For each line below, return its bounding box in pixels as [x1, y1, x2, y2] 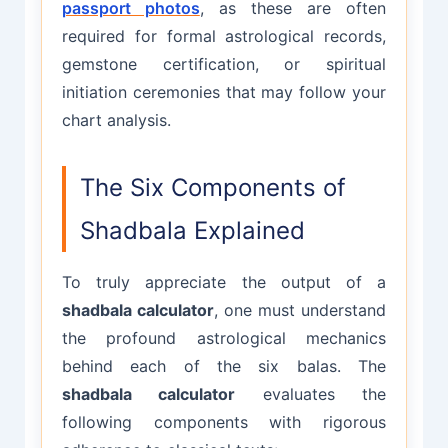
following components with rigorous [61, 412, 387, 433]
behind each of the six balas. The [61, 356, 387, 377]
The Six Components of [79, 173, 346, 203]
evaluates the [235, 384, 387, 405]
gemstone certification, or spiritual [61, 54, 387, 75]
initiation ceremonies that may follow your [61, 82, 387, 103]
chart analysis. [61, 110, 171, 131]
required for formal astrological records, [61, 26, 387, 47]
